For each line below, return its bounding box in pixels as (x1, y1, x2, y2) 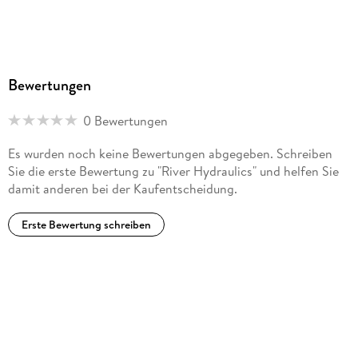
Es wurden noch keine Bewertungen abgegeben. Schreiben (7, 145, 332, 163)
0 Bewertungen (82, 111, 168, 129)
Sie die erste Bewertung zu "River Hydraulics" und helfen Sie (7, 162, 339, 181)
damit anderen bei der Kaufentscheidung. (7, 180, 237, 198)
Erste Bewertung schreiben (21, 217, 151, 233)
